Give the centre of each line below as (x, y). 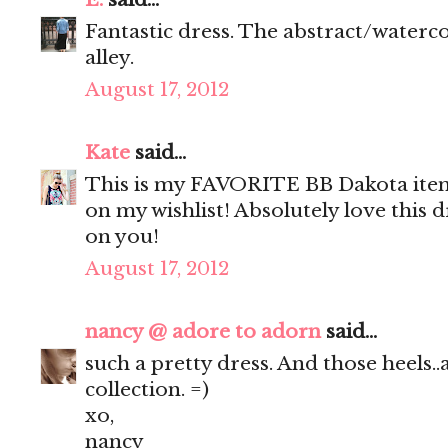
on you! (122, 237)
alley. (109, 58)
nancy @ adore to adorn (203, 332)
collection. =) (147, 390)
